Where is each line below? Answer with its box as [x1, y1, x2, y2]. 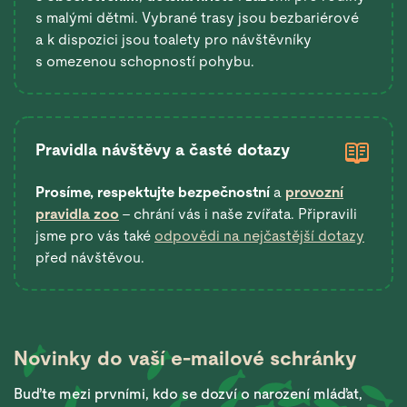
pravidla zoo [35, 204, 119, 223]
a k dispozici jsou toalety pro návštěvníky [35, 30, 312, 48]
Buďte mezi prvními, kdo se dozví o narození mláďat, [14, 384, 362, 402]
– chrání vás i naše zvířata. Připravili [119, 204, 357, 223]
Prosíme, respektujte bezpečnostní [35, 183, 270, 201]
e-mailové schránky [171, 346, 357, 370]
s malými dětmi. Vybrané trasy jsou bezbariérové [35, 8, 359, 26]
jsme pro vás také [35, 226, 154, 244]
